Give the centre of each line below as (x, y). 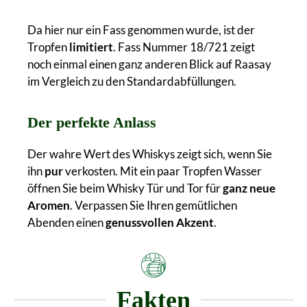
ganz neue (249, 188)
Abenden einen (66, 222)
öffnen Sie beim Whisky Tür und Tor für (125, 188)
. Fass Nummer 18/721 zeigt (184, 47)
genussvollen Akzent (160, 222)
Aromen (49, 205)
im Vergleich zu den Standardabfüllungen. (132, 81)
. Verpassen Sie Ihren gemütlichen (153, 205)
